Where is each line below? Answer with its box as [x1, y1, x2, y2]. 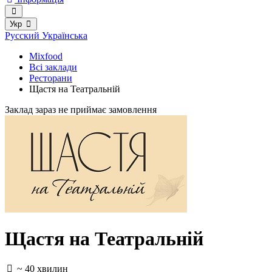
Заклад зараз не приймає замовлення [5, 104, 157, 115]
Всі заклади [29, 62, 77, 72]
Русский [5, 30, 42, 41]
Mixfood [29, 51, 63, 61]
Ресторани [29, 73, 72, 83]
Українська [42, 30, 87, 41]
